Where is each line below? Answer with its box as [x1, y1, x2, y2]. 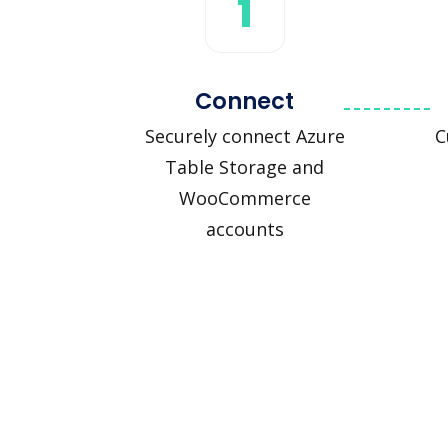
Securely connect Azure [144, 123, 345, 148]
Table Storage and [165, 154, 324, 179]
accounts [205, 216, 284, 241]
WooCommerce [178, 185, 311, 210]
